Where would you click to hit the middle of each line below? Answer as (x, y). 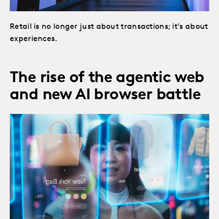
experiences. (34, 39)
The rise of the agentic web (107, 78)
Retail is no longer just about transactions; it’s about (109, 27)
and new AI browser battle (105, 95)
